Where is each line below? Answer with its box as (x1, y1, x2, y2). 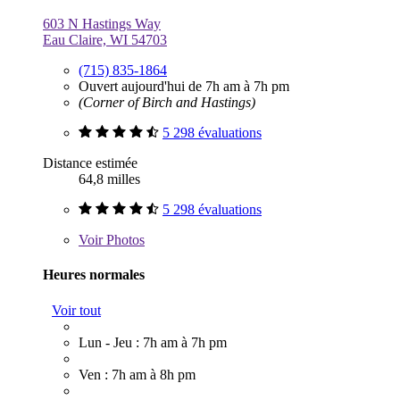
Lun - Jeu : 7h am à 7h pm (79, 334, 227, 350)
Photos (103, 232, 145, 248)
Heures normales (43, 267, 145, 283)
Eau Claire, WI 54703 (43, 32, 167, 48)
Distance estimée (43, 155, 137, 171)
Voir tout (52, 302, 101, 318)
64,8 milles (79, 171, 140, 187)
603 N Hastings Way (43, 16, 161, 32)
